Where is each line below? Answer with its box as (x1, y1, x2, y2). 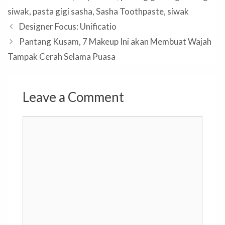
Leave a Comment (23, 88, 124, 105)
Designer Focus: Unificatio (19, 21, 117, 32)
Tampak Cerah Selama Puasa (8, 51, 116, 62)
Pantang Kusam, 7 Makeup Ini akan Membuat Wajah (19, 36, 212, 47)
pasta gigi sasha (33, 6, 92, 17)
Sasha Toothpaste (96, 6, 164, 17)
